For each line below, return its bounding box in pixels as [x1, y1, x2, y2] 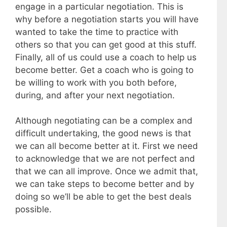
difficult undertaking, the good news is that [15, 128, 191, 139]
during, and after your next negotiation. [15, 90, 175, 100]
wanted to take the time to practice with [15, 26, 178, 37]
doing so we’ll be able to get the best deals [15, 192, 192, 202]
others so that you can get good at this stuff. [15, 39, 197, 50]
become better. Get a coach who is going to [15, 64, 194, 75]
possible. [15, 204, 52, 215]
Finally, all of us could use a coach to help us [15, 52, 197, 62]
